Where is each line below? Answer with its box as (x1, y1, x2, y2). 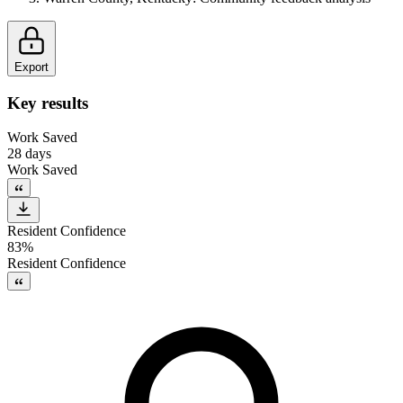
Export (14, 59, 49, 74)
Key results (7, 93, 88, 112)
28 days (7, 146, 51, 162)
